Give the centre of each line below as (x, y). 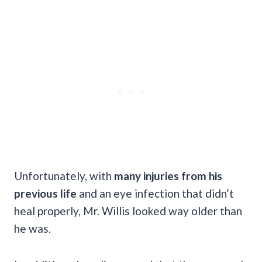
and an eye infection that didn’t (156, 193)
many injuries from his (167, 175)
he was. (32, 228)
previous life (46, 193)
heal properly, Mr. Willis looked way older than (128, 211)
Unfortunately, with (63, 175)
